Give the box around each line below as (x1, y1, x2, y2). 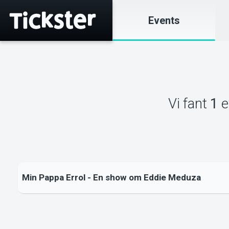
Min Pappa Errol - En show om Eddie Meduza (21, 172, 201, 183)
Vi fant (168, 95, 210, 112)
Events (148, 14, 180, 27)
